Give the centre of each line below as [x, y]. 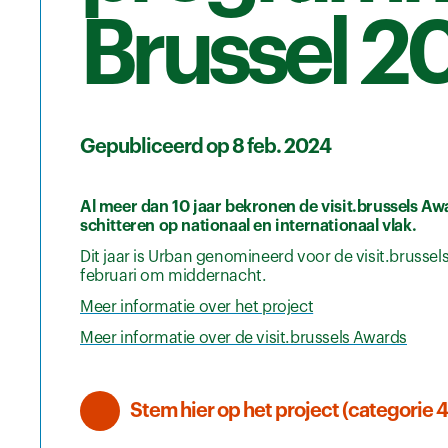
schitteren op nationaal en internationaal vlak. [250, 225]
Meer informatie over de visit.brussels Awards [243, 337]
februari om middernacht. [173, 275]
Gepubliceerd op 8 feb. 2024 [205, 146]
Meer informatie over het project [197, 306]
